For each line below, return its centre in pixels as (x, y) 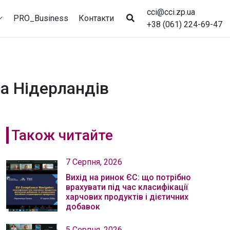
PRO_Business (41, 18)
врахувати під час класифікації (127, 187)
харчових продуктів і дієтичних (127, 197)
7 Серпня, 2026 (94, 162)
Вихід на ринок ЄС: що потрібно (128, 177)
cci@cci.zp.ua (171, 12)
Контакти (96, 18)
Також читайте (62, 135)
